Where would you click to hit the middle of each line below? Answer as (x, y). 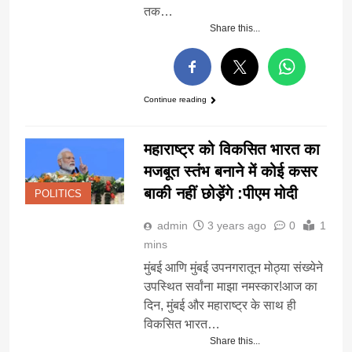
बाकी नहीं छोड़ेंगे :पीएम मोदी (220, 193)
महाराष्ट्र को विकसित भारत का (231, 149)
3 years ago (236, 225)
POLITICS (58, 194)
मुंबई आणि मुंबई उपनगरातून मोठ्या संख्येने (233, 267)
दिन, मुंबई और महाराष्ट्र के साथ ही (220, 305)
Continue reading (175, 100)
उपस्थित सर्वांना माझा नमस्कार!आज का (230, 286)
